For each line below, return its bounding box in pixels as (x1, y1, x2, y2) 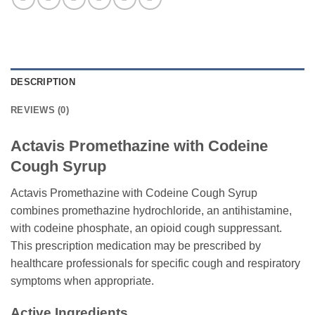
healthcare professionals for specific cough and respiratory (11, 257, 300, 270)
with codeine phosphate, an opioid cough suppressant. (11, 222, 282, 235)
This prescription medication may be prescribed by (11, 240, 261, 252)
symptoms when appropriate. (11, 275, 154, 288)
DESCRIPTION (11, 77, 75, 88)
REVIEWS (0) (11, 105, 69, 116)
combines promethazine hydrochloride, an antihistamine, (11, 205, 292, 217)
